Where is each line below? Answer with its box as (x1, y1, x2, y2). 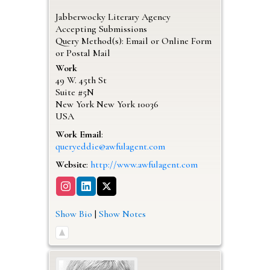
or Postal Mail (55, 46, 110, 59)
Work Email (55, 128, 101, 140)
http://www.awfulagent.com (90, 158, 198, 171)
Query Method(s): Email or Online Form (55, 34, 212, 47)
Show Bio (55, 207, 92, 220)
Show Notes (98, 207, 146, 220)
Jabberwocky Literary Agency (55, 10, 171, 23)
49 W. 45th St (55, 74, 107, 86)
